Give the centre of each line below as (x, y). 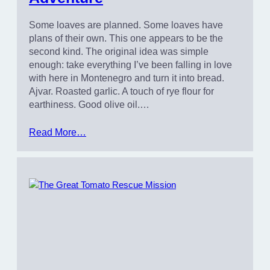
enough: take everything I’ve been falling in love (130, 64)
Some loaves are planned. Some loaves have (126, 25)
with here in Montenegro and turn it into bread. (127, 78)
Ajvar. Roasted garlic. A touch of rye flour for (121, 91)
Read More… (58, 132)
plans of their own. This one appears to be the (126, 38)
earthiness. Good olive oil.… (89, 104)
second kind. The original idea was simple (119, 51)
